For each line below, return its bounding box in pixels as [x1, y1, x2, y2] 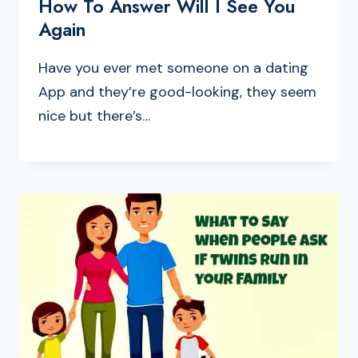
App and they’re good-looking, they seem [38, 82, 316, 101]
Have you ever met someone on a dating [38, 58, 308, 78]
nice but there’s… [38, 105, 150, 125]
